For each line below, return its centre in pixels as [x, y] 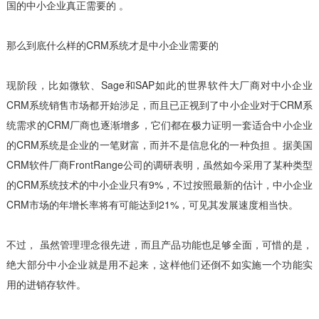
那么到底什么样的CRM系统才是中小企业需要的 [112, 45]
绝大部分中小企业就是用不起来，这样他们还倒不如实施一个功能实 [159, 264]
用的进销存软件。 [46, 284]
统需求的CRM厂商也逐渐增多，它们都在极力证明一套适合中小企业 [159, 124]
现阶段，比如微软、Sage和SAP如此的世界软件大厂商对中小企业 [159, 84]
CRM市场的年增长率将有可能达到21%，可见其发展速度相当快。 [152, 204]
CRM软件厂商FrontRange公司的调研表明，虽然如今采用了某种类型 [159, 164]
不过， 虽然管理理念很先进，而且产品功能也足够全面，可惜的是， [159, 244]
